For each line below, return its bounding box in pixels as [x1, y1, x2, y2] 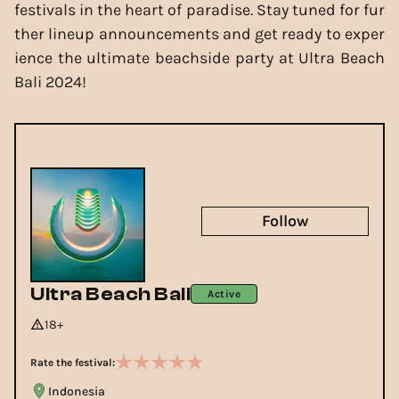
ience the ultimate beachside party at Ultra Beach [14, 47, 385, 68]
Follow [262, 210, 308, 231]
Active [208, 288, 240, 301]
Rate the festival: [30, 355, 115, 369]
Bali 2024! [14, 71, 86, 92]
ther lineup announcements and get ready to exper [14, 23, 385, 44]
